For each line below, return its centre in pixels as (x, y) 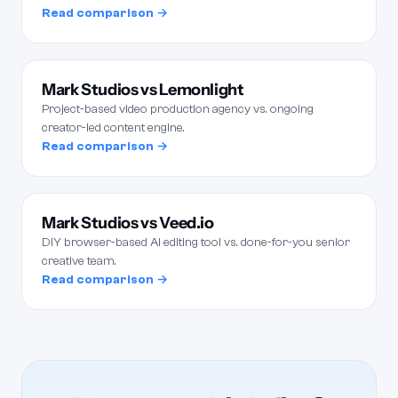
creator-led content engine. (113, 128)
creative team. (79, 261)
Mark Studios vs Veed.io (128, 223)
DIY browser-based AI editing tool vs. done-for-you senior (196, 243)
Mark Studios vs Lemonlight (143, 90)
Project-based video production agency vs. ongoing (178, 109)
